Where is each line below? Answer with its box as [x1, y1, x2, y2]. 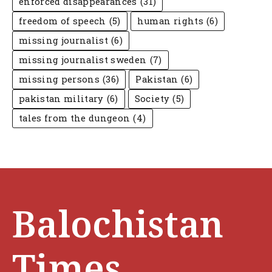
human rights [137, 15, 203, 27]
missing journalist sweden [19, 54, 147, 66]
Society [134, 93, 170, 105]
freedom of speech [19, 15, 106, 27]
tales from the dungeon [19, 112, 131, 124]
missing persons [19, 73, 100, 86]
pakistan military [19, 93, 104, 105]
